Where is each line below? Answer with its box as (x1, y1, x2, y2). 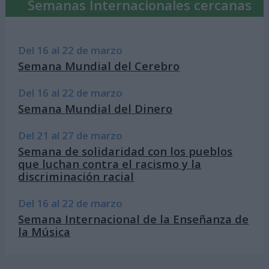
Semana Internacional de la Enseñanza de (18, 211, 249, 226)
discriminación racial (18, 168, 134, 184)
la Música (18, 223, 71, 239)
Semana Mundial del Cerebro (18, 58, 180, 73)
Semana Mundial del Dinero (18, 100, 173, 116)
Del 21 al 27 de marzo (18, 128, 123, 143)
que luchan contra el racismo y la (18, 156, 202, 171)
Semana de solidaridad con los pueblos (18, 143, 233, 159)
